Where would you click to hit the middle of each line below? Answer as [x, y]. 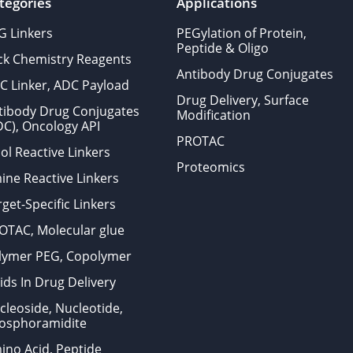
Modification [213, 115]
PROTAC [200, 141]
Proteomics [210, 167]
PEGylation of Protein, [241, 33]
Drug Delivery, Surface [242, 100]
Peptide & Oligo [222, 48]
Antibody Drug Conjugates [255, 74]
